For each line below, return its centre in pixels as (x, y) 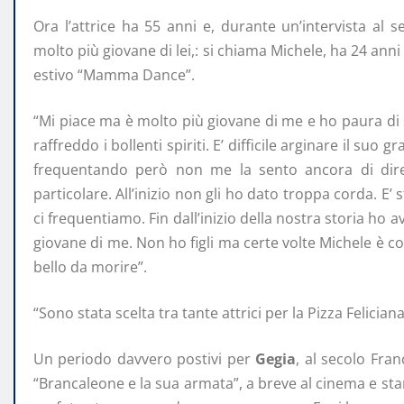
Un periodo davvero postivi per (145, 358)
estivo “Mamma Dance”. (114, 74)
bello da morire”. (90, 266)
